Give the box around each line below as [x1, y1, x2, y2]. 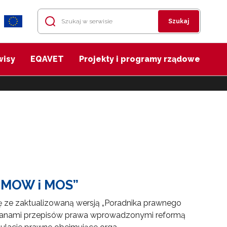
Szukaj [168, 18, 189, 25]
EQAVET [30, 54, 64, 64]
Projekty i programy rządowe [79, 54, 200, 64]
